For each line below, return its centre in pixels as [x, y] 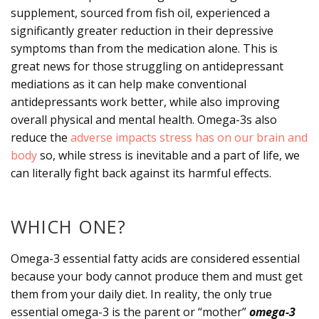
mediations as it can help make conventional [129, 84]
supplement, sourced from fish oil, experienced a [140, 12]
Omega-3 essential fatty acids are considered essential [155, 258]
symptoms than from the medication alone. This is [144, 48]
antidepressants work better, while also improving [145, 101]
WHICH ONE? [68, 226]
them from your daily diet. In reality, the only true [141, 294]
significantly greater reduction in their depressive [142, 30]
